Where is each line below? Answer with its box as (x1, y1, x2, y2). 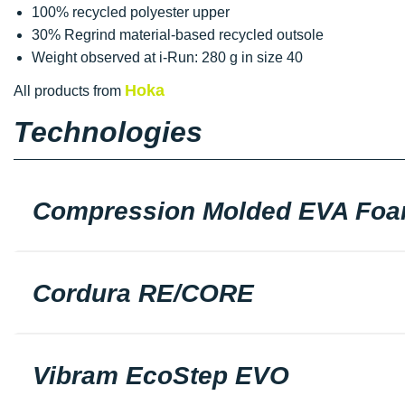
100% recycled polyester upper (32, 4, 230, 20)
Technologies (14, 115, 202, 148)
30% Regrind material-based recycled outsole (32, 26, 324, 42)
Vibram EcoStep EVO (33, 361, 289, 390)
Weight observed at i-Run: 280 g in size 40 (32, 49, 303, 65)
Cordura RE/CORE (33, 278, 254, 307)
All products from (14, 82, 125, 99)
